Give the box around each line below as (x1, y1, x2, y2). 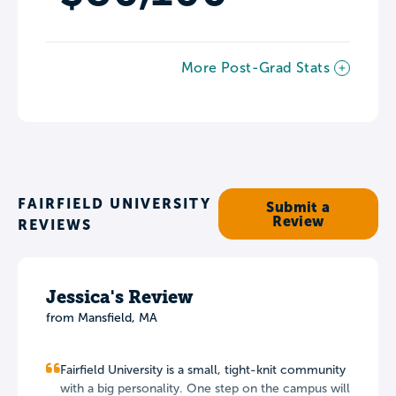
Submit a (266, 198, 331, 215)
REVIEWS (18, 216, 92, 232)
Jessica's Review (46, 286, 193, 308)
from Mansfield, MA (46, 310, 157, 324)
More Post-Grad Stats (181, 59, 330, 75)
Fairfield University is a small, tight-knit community (60, 362, 346, 377)
